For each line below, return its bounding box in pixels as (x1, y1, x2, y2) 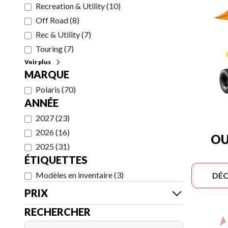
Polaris (36, 84, 60, 94)
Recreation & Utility (36, 1, 105, 11)
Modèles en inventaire (36, 170, 112, 180)
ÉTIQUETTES (24, 154, 88, 166)
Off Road (36, 15, 68, 25)
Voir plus (24, 58, 51, 66)
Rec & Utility (36, 30, 80, 39)
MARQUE (24, 68, 69, 80)
